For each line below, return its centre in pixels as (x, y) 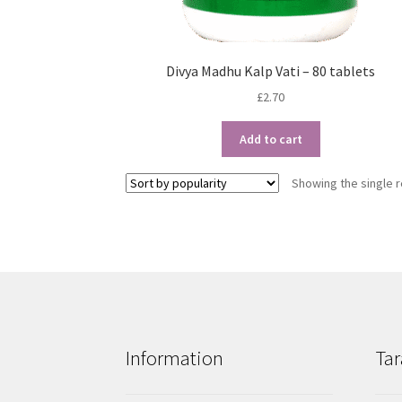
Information (175, 358)
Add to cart (271, 140)
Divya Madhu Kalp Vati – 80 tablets (271, 70)
